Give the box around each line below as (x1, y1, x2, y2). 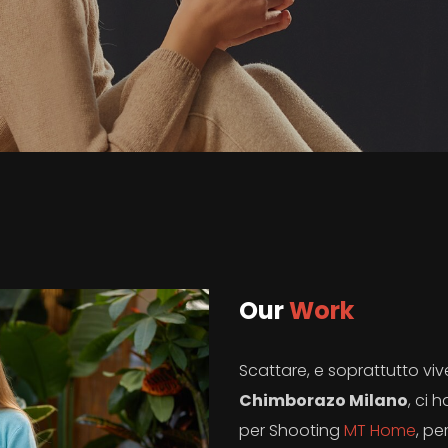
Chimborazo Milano (239, 389, 408, 413)
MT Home (344, 419, 416, 443)
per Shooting (239, 419, 344, 443)
